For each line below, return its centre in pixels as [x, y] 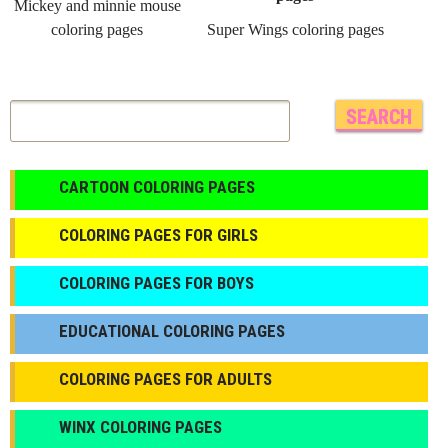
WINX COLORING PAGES [140, 427]
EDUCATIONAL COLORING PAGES [172, 331]
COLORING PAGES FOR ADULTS [165, 379]
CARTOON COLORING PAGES [157, 187]
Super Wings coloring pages [295, 29]
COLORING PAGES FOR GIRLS [158, 235]
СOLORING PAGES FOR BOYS [156, 283]
